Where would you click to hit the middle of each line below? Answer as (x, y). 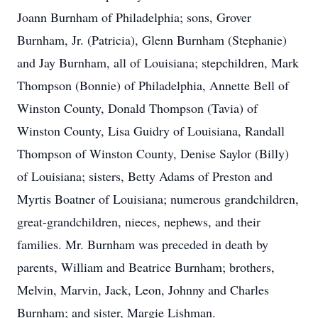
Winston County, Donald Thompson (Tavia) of (137, 108)
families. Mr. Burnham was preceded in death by (143, 244)
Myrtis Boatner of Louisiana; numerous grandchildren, (158, 199)
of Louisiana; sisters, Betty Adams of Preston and (145, 176)
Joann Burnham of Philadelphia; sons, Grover (134, 17)
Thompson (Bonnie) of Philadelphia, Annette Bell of (153, 85)
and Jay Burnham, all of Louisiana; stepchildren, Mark (158, 62)
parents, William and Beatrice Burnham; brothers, (146, 267)
